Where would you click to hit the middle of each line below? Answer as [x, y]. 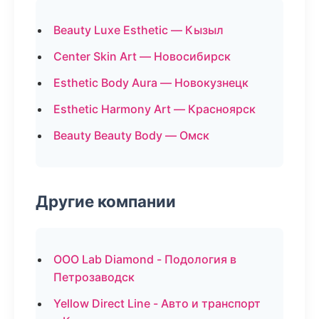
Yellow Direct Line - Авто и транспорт [157, 303]
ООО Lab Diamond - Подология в [145, 259]
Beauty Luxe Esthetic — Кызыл [138, 30]
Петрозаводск [94, 277]
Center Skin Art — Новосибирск [142, 56]
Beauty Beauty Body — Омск [131, 135]
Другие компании [106, 201]
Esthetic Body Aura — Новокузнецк [151, 83]
